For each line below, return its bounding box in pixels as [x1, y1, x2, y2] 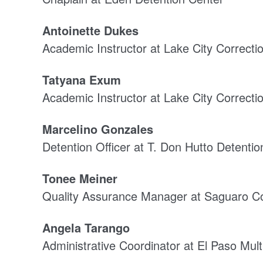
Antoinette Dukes [42, 21, 142, 39]
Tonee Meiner [42, 169, 117, 187]
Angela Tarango [42, 218, 130, 236]
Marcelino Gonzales [42, 120, 153, 137]
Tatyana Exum [42, 70, 121, 88]
